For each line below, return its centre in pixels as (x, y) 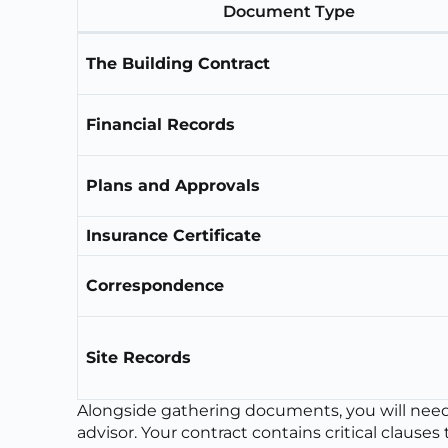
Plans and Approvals (173, 185)
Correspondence (155, 285)
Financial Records (161, 124)
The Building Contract (178, 63)
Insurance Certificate (174, 235)
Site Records (139, 357)
